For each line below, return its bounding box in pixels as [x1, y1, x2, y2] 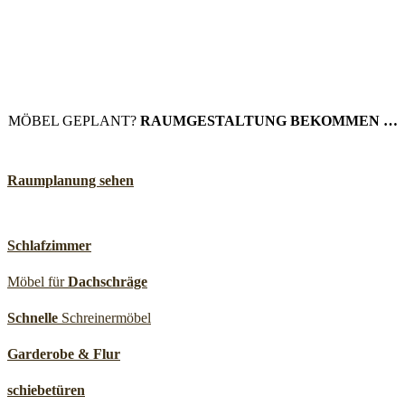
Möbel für [7, 274, 68, 290]
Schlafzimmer [7, 238, 91, 254]
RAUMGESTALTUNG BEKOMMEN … [139, 113, 398, 129]
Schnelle [7, 310, 58, 326]
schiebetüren [7, 382, 85, 399]
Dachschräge [68, 274, 147, 290]
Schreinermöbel [58, 310, 151, 326]
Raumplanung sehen [7, 173, 134, 189]
